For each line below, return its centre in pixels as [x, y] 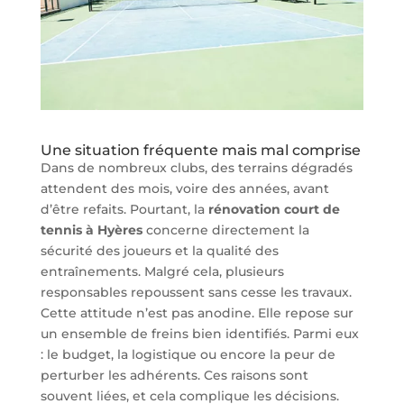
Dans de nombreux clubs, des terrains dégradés [196, 168]
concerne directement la [225, 230]
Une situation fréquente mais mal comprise [200, 151]
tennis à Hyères [91, 230]
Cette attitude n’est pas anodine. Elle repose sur [197, 313]
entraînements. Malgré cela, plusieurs [162, 272]
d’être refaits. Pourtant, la [124, 210]
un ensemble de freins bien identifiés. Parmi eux [199, 334]
